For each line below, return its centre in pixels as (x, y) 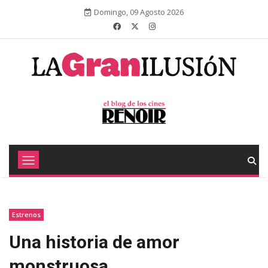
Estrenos (26, 214)
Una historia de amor (94, 242)
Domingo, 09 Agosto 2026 (139, 12)
